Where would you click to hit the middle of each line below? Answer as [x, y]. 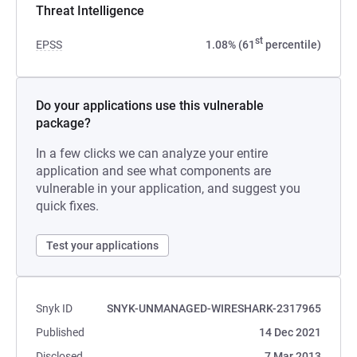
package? [63, 123]
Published [60, 332]
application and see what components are [153, 171]
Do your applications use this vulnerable [150, 106]
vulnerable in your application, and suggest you [168, 188]
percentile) [292, 45]
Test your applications [102, 245]
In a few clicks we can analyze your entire [152, 153]
